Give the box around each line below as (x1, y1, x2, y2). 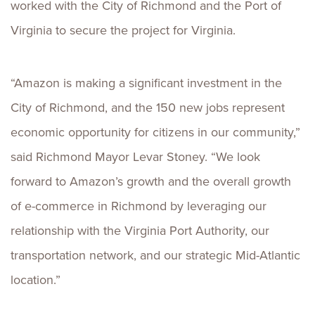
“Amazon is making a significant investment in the (11, 74, 282, 92)
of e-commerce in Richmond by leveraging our (11, 197, 266, 215)
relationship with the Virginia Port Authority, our (11, 221, 269, 240)
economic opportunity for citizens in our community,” (11, 123, 300, 141)
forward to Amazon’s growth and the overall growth (11, 172, 291, 191)
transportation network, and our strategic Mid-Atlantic (11, 246, 300, 264)
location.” (11, 271, 60, 289)
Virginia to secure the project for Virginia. (11, 21, 236, 39)
